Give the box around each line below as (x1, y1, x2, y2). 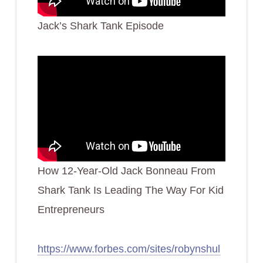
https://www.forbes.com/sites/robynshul (37, 243, 220, 255)
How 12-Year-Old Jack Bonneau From (37, 165, 215, 177)
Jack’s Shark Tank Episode (37, 20, 164, 32)
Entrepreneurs (37, 204, 104, 216)
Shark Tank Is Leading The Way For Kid (37, 184, 224, 197)
